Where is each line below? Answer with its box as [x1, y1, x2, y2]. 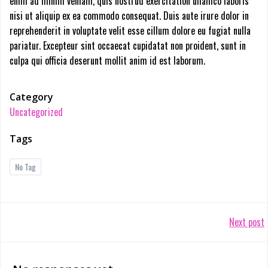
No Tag [15, 160, 36, 173]
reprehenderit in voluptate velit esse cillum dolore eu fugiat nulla [10, 23, 251, 38]
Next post [229, 214, 264, 229]
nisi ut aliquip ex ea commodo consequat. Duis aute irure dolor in [10, 8, 249, 23]
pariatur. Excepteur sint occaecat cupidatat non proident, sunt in [10, 38, 246, 53]
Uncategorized [10, 104, 63, 119]
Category [10, 90, 53, 103]
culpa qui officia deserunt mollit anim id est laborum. [10, 53, 205, 68]
